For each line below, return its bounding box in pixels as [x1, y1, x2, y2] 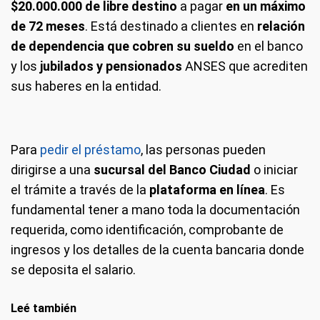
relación [257, 18, 305, 34]
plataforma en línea [149, 181, 265, 197]
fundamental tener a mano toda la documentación [11, 201, 300, 217]
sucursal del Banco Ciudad [94, 161, 251, 177]
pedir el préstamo [40, 141, 141, 157]
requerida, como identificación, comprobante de [11, 221, 284, 237]
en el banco [234, 38, 303, 54]
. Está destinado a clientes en [85, 18, 257, 34]
